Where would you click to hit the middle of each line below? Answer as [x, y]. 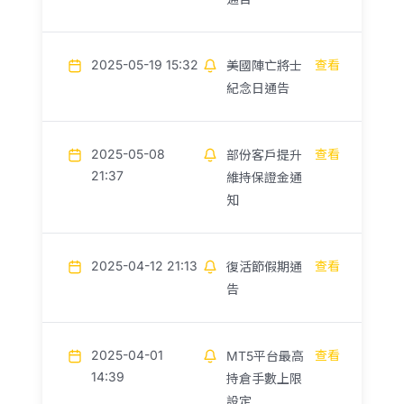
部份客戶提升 [264, 155]
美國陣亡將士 [264, 65]
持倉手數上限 [264, 378]
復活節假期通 [264, 266]
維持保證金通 [264, 177]
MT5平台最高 [265, 356]
